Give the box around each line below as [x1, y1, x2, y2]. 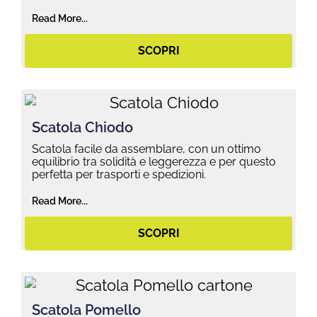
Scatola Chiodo [32, 118, 133, 136]
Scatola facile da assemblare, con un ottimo [32, 142, 261, 156]
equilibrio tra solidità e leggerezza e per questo [32, 154, 276, 168]
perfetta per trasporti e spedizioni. [32, 167, 206, 181]
